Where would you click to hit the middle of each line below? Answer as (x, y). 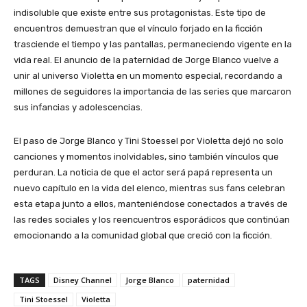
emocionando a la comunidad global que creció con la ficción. (143, 236)
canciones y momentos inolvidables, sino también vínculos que (146, 157)
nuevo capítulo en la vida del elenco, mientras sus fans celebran (149, 188)
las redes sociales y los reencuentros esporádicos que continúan (152, 220)
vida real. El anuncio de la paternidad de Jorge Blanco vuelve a (146, 60)
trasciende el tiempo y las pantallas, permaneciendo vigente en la (153, 45)
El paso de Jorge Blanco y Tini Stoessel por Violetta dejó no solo (149, 141)
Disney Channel (83, 280)
